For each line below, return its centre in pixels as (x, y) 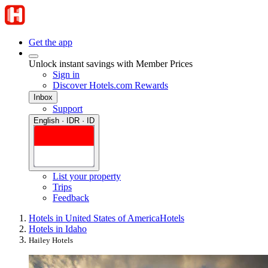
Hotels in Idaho (58, 229)
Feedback (71, 198)
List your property (87, 176)
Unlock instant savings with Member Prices (111, 64)
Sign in (66, 74)
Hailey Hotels (51, 240)
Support (68, 109)
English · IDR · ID (64, 121)
